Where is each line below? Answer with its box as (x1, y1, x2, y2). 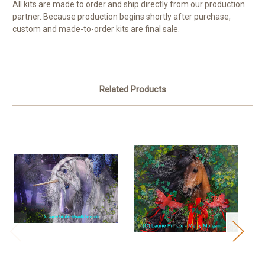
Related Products (99, 83, 166, 95)
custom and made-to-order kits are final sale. (12, 24, 180, 34)
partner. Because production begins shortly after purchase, (12, 11, 231, 21)
